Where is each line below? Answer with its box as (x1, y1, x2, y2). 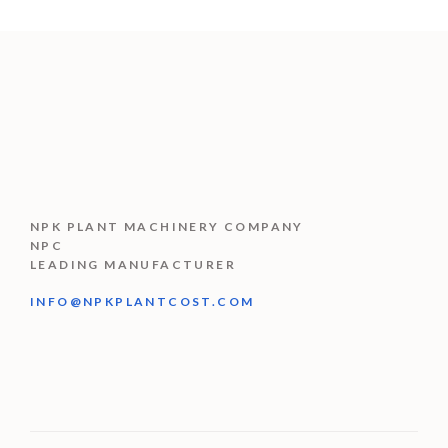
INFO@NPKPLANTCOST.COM (30, 294, 255, 309)
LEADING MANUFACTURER (30, 257, 236, 272)
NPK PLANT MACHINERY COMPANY (30, 219, 304, 234)
